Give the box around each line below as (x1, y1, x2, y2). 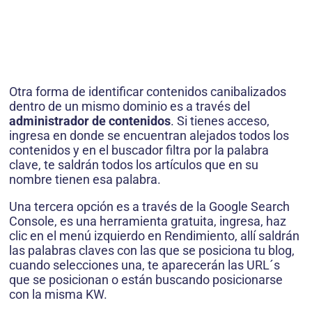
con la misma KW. (9, 287, 107, 302)
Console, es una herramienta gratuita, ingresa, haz (9, 214, 286, 229)
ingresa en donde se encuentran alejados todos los (9, 128, 289, 143)
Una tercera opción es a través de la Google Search (9, 199, 290, 214)
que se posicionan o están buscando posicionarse (9, 272, 283, 288)
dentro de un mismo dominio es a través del (9, 99, 250, 114)
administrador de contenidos (9, 114, 171, 129)
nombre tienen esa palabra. (9, 172, 161, 187)
